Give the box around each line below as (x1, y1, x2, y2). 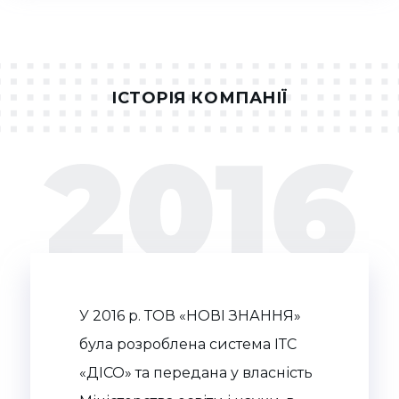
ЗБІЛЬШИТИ (94, 66, 175, 83)
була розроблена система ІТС (79, 336, 297, 354)
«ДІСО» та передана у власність (79, 364, 313, 382)
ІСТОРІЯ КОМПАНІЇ (111, 88, 288, 109)
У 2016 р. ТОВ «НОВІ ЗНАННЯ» (79, 307, 301, 325)
